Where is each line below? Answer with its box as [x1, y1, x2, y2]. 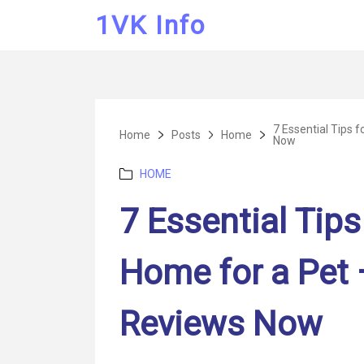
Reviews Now [119, 303, 323, 344]
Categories [119, 166, 177, 180]
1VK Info [95, 10, 206, 41]
